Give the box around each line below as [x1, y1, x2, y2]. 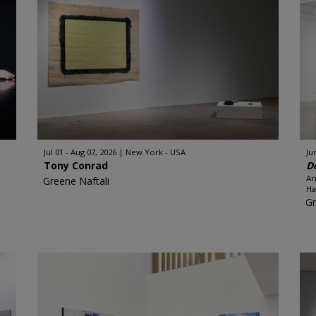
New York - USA [126, 147, 186, 157]
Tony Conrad [44, 159, 109, 172]
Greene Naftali [43, 174, 110, 188]
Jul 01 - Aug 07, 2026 [44, 147, 117, 157]
